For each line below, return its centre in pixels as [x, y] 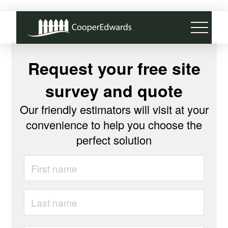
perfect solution [114, 140]
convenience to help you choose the [114, 124]
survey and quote [114, 91]
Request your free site [114, 68]
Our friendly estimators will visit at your [114, 109]
